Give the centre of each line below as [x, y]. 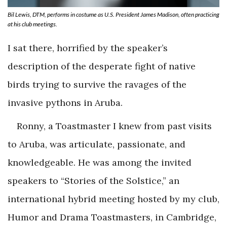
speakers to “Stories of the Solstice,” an [93, 180]
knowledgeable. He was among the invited [100, 162]
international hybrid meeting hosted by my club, [113, 199]
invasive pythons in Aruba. [65, 102]
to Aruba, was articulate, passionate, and [97, 144]
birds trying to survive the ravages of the [97, 84]
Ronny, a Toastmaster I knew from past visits [114, 126]
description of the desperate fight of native [102, 66]
